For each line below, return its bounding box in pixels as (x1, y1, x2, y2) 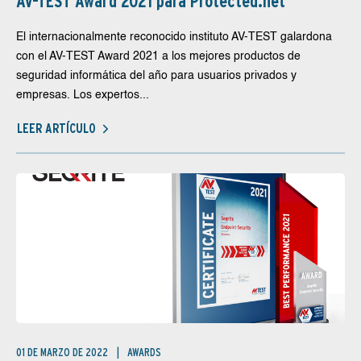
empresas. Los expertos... (16, 89, 149, 101)
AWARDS (127, 346, 161, 359)
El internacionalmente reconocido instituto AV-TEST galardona (16, 31, 332, 43)
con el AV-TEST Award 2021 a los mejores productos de (16, 51, 301, 62)
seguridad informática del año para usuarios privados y (16, 70, 297, 81)
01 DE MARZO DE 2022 (16, 346, 110, 359)
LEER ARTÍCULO (17, 120, 96, 136)
